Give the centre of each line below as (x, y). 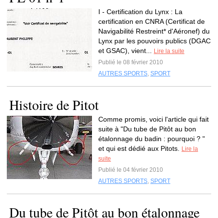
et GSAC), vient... (126, 51)
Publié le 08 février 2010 (131, 62)
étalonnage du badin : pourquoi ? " (152, 139)
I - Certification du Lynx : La (140, 12)
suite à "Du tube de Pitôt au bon (147, 129)
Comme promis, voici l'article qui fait (154, 119)
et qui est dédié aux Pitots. (140, 148)
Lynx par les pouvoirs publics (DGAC (154, 41)
